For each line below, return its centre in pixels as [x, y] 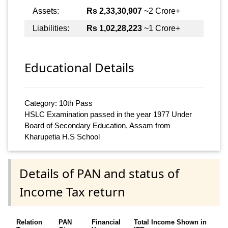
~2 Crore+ [161, 11]
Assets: [46, 11]
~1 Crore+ [161, 28]
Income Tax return [72, 191]
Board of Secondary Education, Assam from [97, 126]
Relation [29, 222]
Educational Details [79, 68]
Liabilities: [51, 28]
